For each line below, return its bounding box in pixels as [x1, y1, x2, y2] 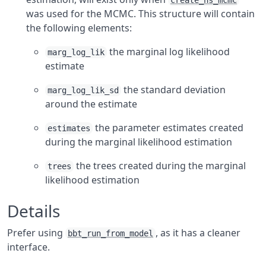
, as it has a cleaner [156, 226, 240, 239]
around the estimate [45, 97, 137, 110]
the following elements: [26, 21, 132, 34]
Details [7, 199, 60, 222]
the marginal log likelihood [107, 45, 230, 58]
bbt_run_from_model [68, 229, 153, 238]
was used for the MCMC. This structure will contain [26, 7, 255, 20]
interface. [7, 240, 50, 254]
